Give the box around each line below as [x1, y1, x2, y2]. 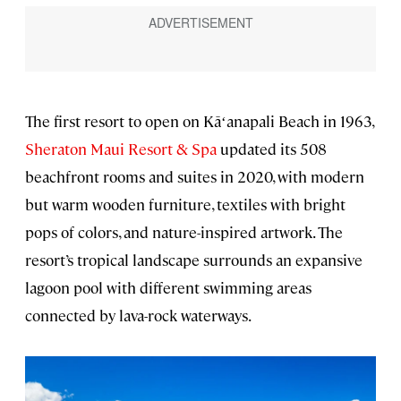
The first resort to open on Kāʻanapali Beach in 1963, [25, 110, 373, 131]
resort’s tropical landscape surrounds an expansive [25, 249, 363, 269]
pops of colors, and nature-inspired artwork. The [25, 221, 343, 242]
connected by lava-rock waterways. [25, 304, 252, 325]
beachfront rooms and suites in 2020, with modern [25, 166, 364, 186]
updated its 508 [220, 138, 327, 158]
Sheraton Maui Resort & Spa [25, 138, 217, 158]
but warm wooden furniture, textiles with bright [25, 193, 346, 214]
